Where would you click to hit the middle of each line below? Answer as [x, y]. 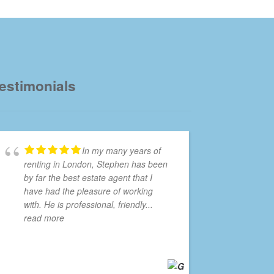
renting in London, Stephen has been [96, 164]
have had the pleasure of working [89, 191]
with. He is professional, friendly [85, 205]
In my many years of [122, 151]
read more [44, 218]
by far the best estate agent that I [88, 178]
